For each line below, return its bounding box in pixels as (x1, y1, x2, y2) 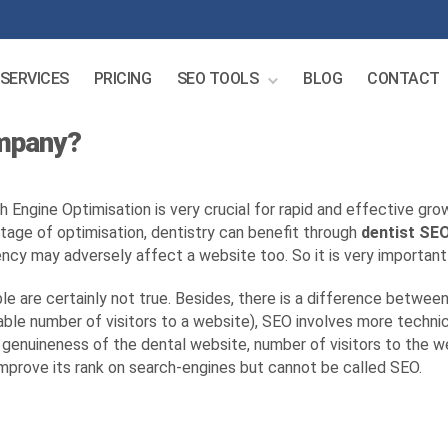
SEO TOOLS (176, 69, 259, 88)
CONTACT (367, 69, 440, 88)
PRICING (93, 69, 152, 88)
